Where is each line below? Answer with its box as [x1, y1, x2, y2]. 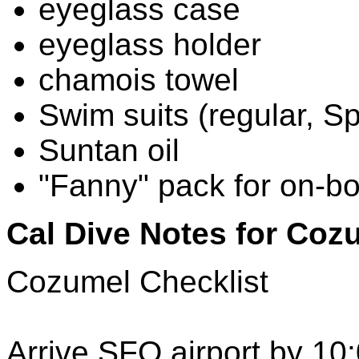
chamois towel [38, 62, 239, 97]
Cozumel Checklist [6, 264, 268, 299]
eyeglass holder [38, 26, 261, 62]
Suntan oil [38, 132, 179, 167]
